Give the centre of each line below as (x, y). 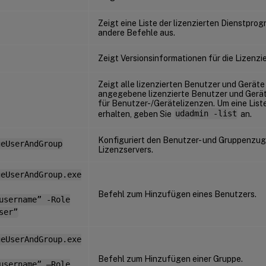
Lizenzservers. (126, 149)
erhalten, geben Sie (136, 114)
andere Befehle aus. (137, 32)
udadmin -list (206, 114)
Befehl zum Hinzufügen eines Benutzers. (177, 194)
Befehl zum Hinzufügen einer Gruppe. (170, 259)
